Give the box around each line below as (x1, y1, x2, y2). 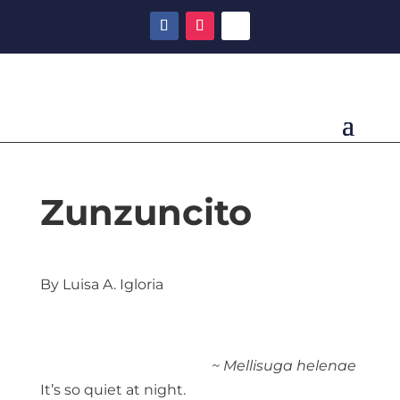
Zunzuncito (39, 189, 252, 234)
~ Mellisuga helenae (211, 357, 356, 375)
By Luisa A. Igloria (39, 276, 163, 294)
